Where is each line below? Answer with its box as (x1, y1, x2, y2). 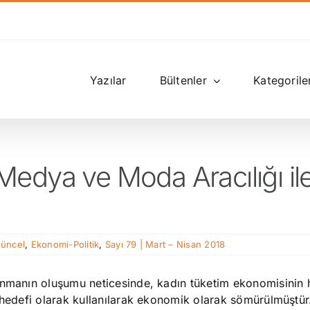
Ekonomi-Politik (30, 239, 100, 250)
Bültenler (159, 73, 207, 87)
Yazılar (89, 73, 127, 87)
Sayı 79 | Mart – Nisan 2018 (104, 239, 226, 250)
